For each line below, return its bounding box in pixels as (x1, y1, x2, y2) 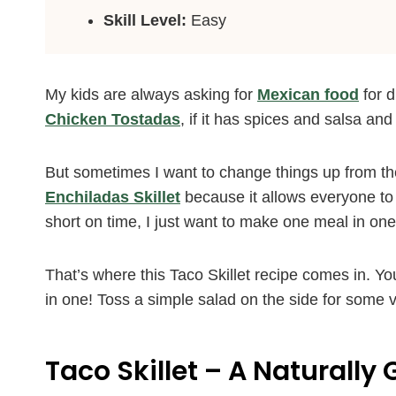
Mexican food (257, 85, 359, 103)
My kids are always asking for (45, 85, 257, 103)
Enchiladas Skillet (45, 187, 180, 206)
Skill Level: (103, 11, 191, 29)
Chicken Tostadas (45, 110, 180, 128)
